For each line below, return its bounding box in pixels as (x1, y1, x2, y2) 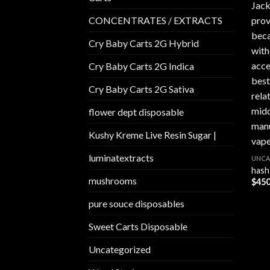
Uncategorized (89, 243, 151, 256)
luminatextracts (89, 152, 154, 164)
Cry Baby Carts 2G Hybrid (89, 37, 199, 49)
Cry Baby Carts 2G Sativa (89, 83, 194, 95)
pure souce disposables (89, 198, 184, 210)
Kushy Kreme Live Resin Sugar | (89, 129, 216, 141)
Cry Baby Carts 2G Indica (89, 60, 194, 72)
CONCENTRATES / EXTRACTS (89, 14, 222, 27)
